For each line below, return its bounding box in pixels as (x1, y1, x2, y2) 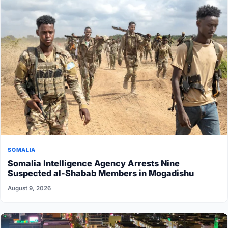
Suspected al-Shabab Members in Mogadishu (8, 167, 194, 178)
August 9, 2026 (8, 185, 51, 192)
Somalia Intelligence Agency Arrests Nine (8, 158, 180, 168)
